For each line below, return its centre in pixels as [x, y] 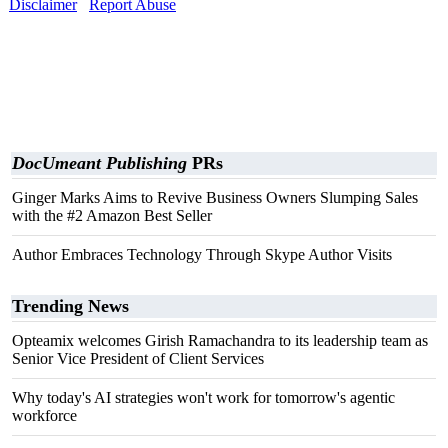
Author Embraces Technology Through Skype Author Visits [202, 254]
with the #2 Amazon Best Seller [112, 215]
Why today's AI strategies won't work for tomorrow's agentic [203, 397]
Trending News [70, 306]
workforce [44, 415]
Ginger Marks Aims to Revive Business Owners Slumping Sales [215, 197]
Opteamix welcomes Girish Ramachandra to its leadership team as [220, 340]
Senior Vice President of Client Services [138, 358]
